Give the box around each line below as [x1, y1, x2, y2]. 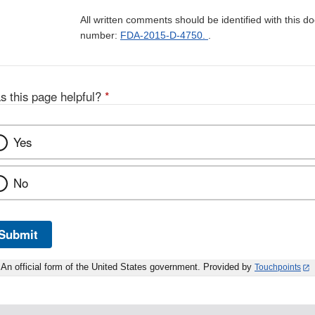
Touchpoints [255, 262, 301, 273]
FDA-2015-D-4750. [120, 30, 208, 41]
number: [80, 30, 120, 41]
